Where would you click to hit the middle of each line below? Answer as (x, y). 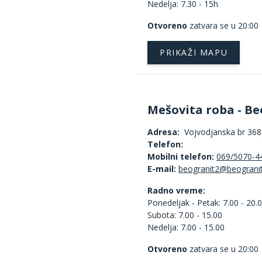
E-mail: (162, 168)
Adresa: (163, 132)
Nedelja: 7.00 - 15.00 (186, 227)
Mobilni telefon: (182, 156)
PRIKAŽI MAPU (194, 52)
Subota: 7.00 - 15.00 (185, 215)
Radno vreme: (176, 190)
